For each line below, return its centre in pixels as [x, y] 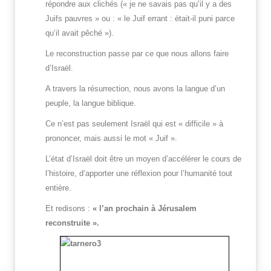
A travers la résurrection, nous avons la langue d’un [135, 89]
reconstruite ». [72, 223]
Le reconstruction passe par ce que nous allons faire [137, 54]
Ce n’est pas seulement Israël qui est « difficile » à [134, 124]
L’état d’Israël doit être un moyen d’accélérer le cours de [143, 159]
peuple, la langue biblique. [91, 103]
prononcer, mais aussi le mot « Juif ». [111, 139]
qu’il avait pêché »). [80, 33]
